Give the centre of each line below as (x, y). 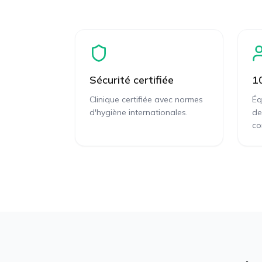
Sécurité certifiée (132, 80)
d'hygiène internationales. (139, 112)
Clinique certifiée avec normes (146, 99)
